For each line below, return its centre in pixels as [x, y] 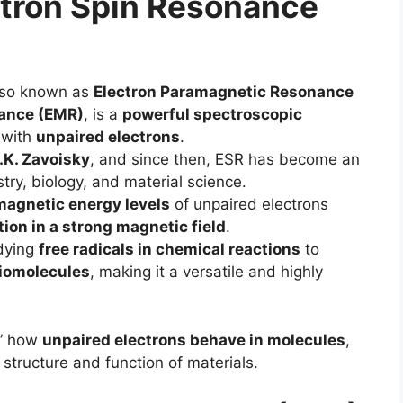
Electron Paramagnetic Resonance [224, 92]
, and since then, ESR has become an [225, 159]
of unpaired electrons [249, 204]
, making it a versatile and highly [206, 272]
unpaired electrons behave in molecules [194, 340]
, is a [103, 114]
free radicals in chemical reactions [170, 249]
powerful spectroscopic [212, 114]
